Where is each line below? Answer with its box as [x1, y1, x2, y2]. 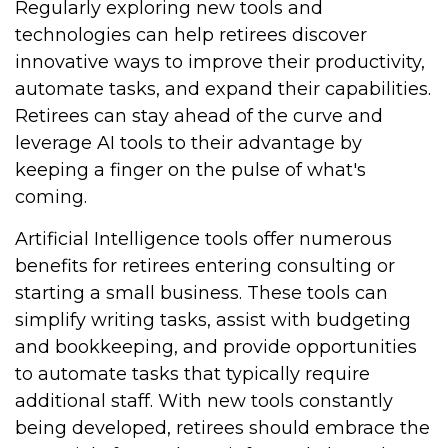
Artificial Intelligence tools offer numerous [15, 228, 392, 250]
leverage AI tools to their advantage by [15, 132, 362, 154]
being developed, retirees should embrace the [15, 417, 430, 439]
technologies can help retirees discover [15, 24, 367, 46]
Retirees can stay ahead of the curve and [15, 105, 383, 127]
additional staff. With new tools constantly [15, 390, 393, 412]
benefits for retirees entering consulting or [15, 255, 395, 277]
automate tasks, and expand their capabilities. [15, 78, 431, 100]
